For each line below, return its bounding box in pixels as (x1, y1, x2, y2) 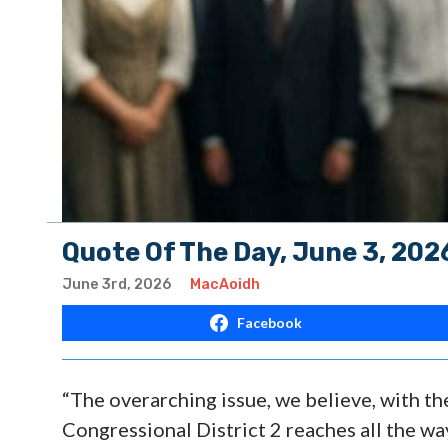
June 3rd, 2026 (62, 275, 171, 293)
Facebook (236, 313, 302, 331)
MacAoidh (190, 275, 260, 293)
